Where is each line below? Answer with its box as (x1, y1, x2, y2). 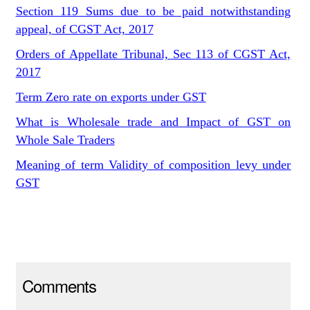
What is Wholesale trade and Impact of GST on (15, 115, 291, 129)
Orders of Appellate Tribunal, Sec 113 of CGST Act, (15, 47, 291, 61)
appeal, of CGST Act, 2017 (15, 22, 154, 36)
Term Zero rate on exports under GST (15, 90, 206, 104)
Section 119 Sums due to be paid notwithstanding (15, 4, 291, 18)
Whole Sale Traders (15, 133, 115, 147)
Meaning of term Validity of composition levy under (15, 158, 291, 172)
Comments (21, 273, 96, 298)
